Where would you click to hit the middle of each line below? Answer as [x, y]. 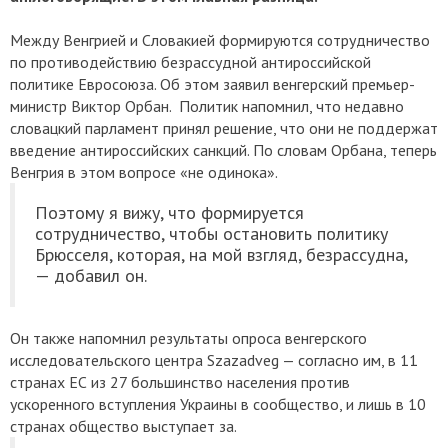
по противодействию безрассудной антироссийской [190, 62]
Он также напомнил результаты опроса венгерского [188, 338]
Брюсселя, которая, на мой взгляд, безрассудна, [221, 254]
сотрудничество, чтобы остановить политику [211, 233]
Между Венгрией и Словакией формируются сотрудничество [220, 40]
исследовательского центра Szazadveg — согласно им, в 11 [214, 360]
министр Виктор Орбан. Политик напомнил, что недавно [207, 106]
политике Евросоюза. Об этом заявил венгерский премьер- [212, 84]
